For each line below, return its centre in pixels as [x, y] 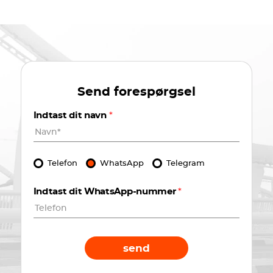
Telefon [62, 164]
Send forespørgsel [136, 92]
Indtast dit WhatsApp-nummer [106, 192]
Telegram [185, 164]
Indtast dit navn [71, 115]
